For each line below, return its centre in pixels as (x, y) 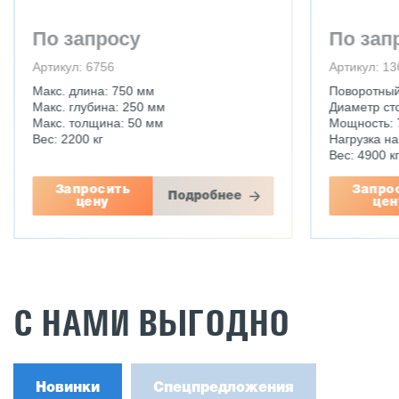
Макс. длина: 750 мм (93, 91)
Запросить (93, 190)
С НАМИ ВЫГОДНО (151, 323)
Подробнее (205, 196)
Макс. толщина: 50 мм (98, 123)
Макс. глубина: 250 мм (98, 107)
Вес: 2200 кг (67, 139)
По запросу (86, 39)
